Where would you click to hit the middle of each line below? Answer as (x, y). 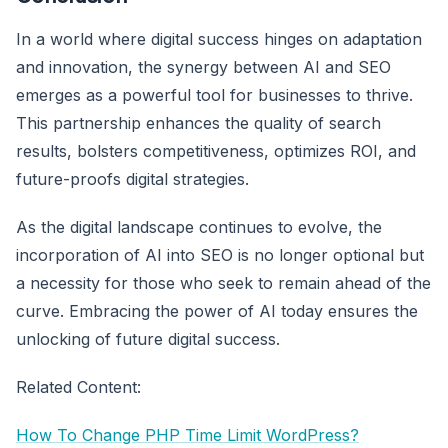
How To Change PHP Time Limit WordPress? (187, 434)
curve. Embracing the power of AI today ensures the (217, 310)
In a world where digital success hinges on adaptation (219, 38)
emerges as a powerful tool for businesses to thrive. (214, 94)
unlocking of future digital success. (148, 338)
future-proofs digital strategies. (132, 178)
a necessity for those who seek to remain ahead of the (223, 282)
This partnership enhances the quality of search (198, 122)
